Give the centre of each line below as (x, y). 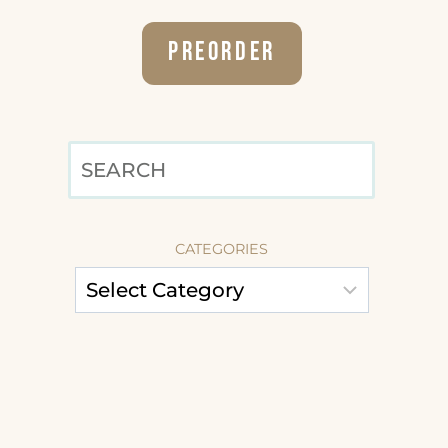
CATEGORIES (222, 248)
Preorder (222, 53)
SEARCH (263, 157)
